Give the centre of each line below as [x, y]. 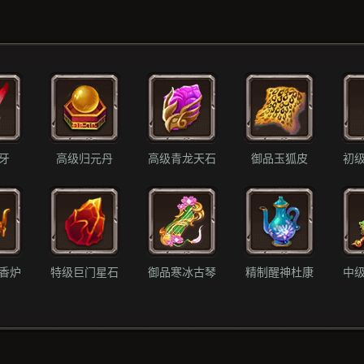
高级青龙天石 [182, 158]
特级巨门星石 [84, 272]
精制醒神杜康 [279, 272]
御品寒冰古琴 [182, 272]
